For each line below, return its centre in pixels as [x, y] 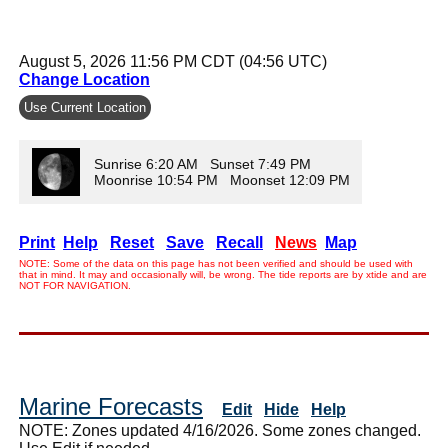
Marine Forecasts [111, 406]
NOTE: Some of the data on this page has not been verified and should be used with [216, 263]
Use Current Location [85, 107]
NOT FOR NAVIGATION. [75, 285]
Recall [239, 242]
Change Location [84, 79]
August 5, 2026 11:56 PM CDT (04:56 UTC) [173, 61]
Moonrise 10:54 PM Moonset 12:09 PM [224, 179]
